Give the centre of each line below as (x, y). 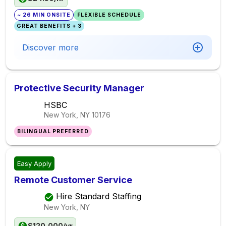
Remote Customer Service (73, 180)
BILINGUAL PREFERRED (53, 131)
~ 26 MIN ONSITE (44, 15)
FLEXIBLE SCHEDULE (109, 15)
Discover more (50, 47)
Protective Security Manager (79, 88)
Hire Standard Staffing (99, 196)
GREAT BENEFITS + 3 (49, 26)
